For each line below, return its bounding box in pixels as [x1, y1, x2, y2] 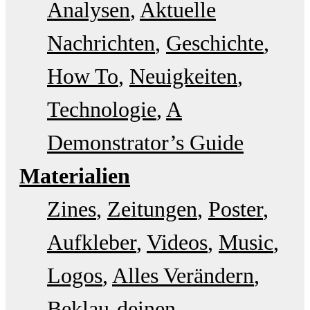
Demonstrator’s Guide [47, 129, 244, 155]
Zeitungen [107, 196, 197, 221]
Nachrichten [47, 30, 155, 55]
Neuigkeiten [129, 63, 237, 89]
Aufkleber [47, 229, 136, 255]
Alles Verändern [112, 262, 254, 288]
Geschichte [166, 30, 264, 55]
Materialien [19, 163, 130, 188]
